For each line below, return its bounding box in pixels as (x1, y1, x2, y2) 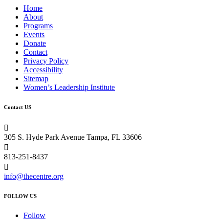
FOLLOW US (4, 193, 37, 199)
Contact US (4, 104, 31, 110)
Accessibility (23, 66, 63, 74)
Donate (23, 39, 46, 48)
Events (23, 30, 44, 39)
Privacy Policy (23, 57, 68, 66)
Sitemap (23, 74, 48, 83)
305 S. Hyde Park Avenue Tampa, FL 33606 (4, 133, 142, 142)
